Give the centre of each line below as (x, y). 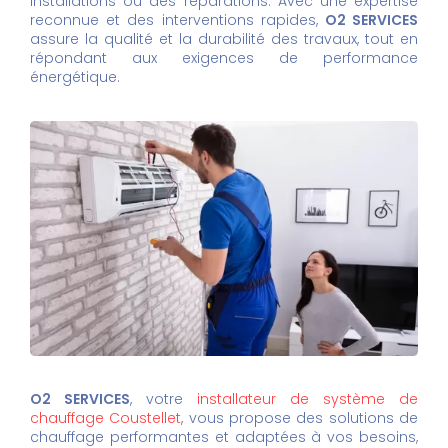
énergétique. (75, 77)
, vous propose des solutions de (300, 418)
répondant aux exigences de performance (224, 58)
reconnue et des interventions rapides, (177, 20)
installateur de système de (307, 399)
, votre (163, 399)
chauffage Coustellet (106, 418)
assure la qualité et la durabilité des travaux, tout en (224, 39)
